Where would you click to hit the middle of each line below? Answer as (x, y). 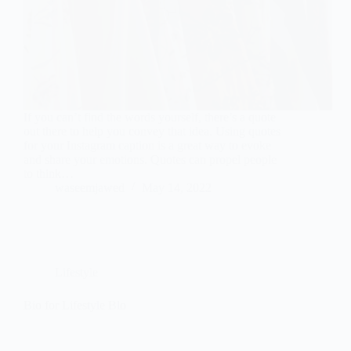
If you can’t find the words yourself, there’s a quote (150, 118)
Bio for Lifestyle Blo (75, 306)
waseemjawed (90, 188)
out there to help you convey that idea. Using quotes (152, 132)
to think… (49, 174)
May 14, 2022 (177, 188)
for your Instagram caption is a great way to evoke (147, 146)
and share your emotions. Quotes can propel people (150, 160)
